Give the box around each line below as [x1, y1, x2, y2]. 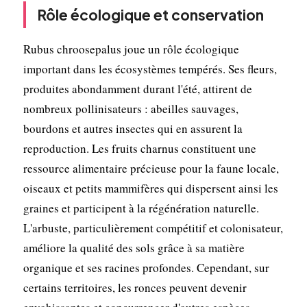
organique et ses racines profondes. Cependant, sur [23, 259, 269, 275]
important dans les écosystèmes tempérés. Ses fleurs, [23, 60, 277, 77]
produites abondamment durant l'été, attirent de [23, 80, 252, 97]
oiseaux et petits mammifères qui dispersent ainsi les [23, 180, 278, 196]
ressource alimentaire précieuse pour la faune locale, [23, 160, 279, 176]
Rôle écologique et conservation [36, 5, 264, 24]
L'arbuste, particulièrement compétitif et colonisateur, [23, 219, 283, 236]
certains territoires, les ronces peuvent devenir [23, 279, 247, 295]
